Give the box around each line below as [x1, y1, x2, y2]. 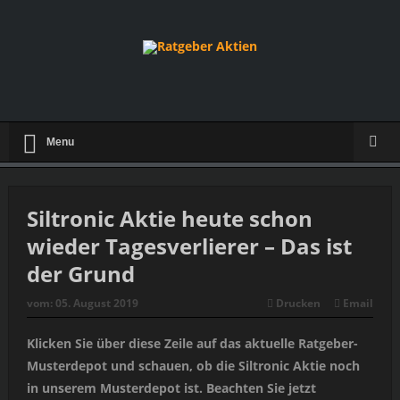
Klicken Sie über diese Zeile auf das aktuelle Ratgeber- [26, 335, 358, 353]
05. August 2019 [54, 296, 138, 312]
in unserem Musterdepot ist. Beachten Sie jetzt [26, 379, 316, 397]
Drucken [276, 296, 321, 312]
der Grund [26, 259, 135, 289]
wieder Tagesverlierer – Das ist [26, 231, 352, 262]
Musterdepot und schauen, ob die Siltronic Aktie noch [26, 357, 360, 375]
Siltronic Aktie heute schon [26, 204, 312, 234]
